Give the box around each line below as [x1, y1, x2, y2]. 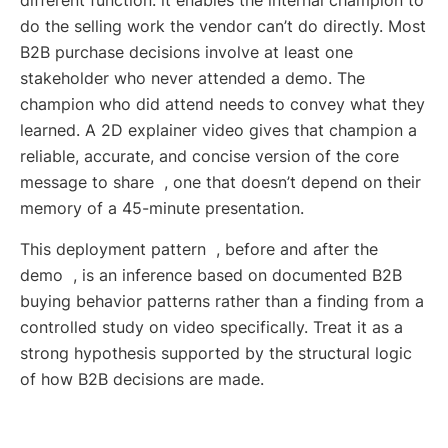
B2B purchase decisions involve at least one [20, 42, 353, 63]
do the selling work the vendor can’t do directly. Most [20, 16, 426, 37]
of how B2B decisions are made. [20, 369, 264, 390]
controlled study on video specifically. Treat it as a [20, 317, 403, 338]
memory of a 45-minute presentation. [20, 198, 304, 219]
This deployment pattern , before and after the [20, 239, 378, 260]
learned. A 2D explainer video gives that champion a [20, 120, 417, 141]
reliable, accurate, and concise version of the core [20, 146, 399, 167]
